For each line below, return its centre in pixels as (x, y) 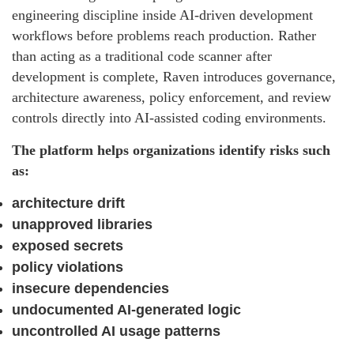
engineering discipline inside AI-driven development (162, 15)
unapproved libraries (82, 225)
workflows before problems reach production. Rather (164, 36)
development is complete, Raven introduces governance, (174, 77)
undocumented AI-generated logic (126, 310)
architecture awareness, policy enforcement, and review (171, 98)
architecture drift (68, 203)
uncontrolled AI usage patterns (116, 331)
